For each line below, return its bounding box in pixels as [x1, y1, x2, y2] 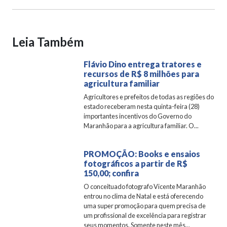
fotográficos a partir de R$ [84, 159, 188, 169]
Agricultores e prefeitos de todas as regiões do [84, 93, 214, 101]
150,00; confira [84, 168, 139, 178]
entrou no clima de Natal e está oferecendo [84, 192, 204, 201]
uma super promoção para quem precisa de [84, 202, 206, 210]
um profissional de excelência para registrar [84, 211, 207, 220]
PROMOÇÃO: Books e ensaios [84, 149, 201, 159]
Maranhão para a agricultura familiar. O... [84, 122, 199, 130]
